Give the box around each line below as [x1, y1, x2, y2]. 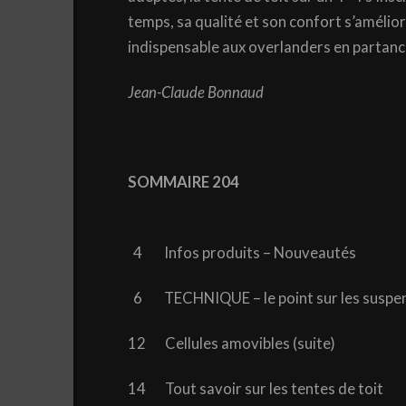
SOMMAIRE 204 [127, 173, 239, 192]
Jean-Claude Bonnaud [127, 82, 264, 101]
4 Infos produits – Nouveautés [127, 244, 356, 263]
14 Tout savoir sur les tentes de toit [127, 379, 383, 398]
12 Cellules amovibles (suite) [127, 334, 335, 353]
